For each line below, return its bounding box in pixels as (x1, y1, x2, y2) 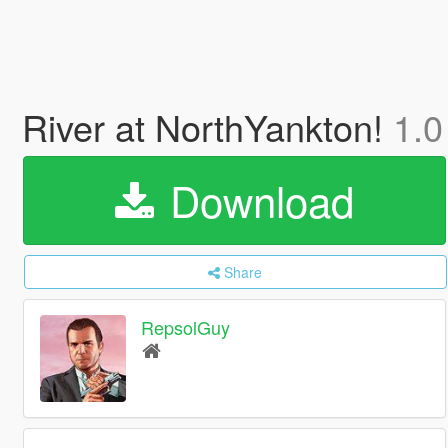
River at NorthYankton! (21, 101, 393, 152)
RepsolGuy (141, 314, 231, 341)
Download (157, 170, 354, 230)
